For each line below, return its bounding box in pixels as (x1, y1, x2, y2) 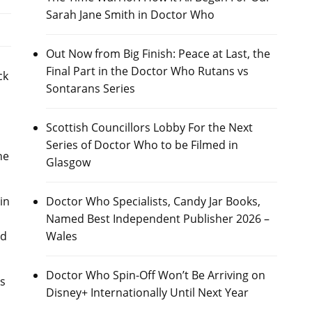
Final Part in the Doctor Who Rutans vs (45, 63, 249, 79)
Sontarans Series (45, 81, 135, 96)
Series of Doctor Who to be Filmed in (45, 137, 238, 153)
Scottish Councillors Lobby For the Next (45, 120, 253, 135)
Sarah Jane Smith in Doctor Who (45, 7, 214, 22)
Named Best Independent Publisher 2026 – (45, 211, 270, 226)
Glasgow (45, 155, 91, 170)
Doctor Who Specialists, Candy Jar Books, (45, 194, 260, 209)
